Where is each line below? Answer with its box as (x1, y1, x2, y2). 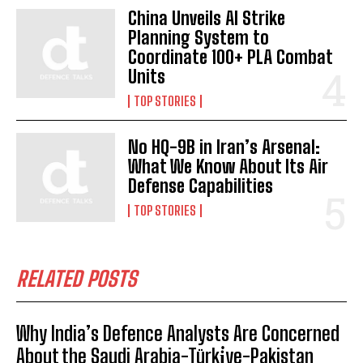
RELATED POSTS (16, 266, 137, 293)
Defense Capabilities (128, 175, 274, 198)
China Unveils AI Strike (128, 7, 286, 30)
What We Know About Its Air (128, 156, 329, 178)
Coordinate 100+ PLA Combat (128, 46, 334, 69)
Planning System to (128, 27, 270, 49)
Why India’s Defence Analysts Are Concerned (16, 322, 340, 346)
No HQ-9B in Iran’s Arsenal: (128, 136, 321, 159)
